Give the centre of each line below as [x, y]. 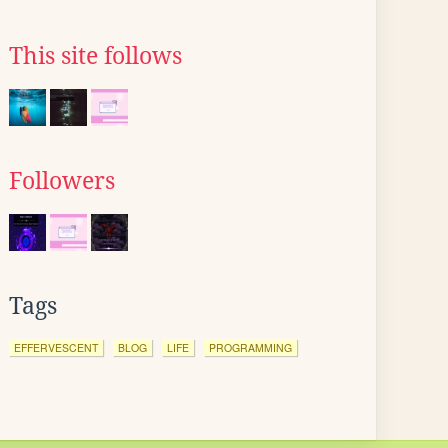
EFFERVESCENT [56, 347]
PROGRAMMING [250, 347]
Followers [62, 181]
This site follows [95, 56]
